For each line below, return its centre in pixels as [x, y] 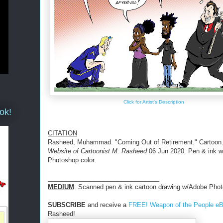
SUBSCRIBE [67, 205]
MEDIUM [61, 187]
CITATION [62, 133]
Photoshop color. [72, 160]
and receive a [107, 205]
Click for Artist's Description [154, 102]
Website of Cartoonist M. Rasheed [97, 151]
